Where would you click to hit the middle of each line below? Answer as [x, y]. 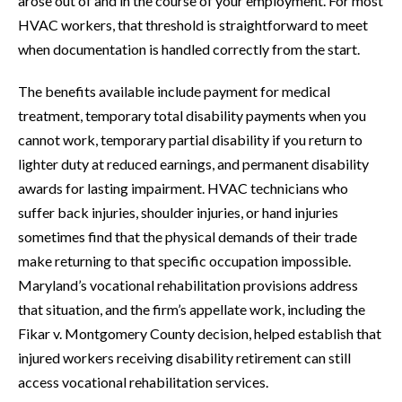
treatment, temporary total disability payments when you [192, 116]
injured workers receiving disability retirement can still [184, 358]
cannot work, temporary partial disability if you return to [190, 140]
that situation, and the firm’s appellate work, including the [192, 310]
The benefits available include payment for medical [174, 92]
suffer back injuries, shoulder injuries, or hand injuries [178, 213]
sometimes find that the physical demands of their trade [188, 237]
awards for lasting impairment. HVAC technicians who [183, 188]
